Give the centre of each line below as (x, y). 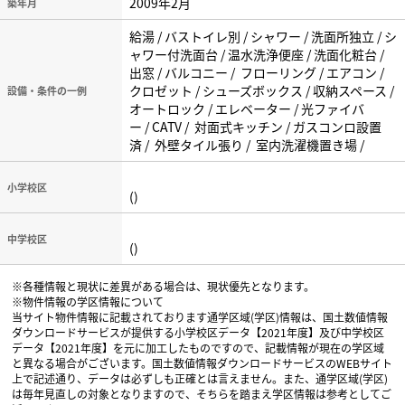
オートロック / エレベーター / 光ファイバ (247, 108)
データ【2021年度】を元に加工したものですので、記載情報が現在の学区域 (198, 348)
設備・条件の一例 (47, 90)
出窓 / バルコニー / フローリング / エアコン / (258, 72)
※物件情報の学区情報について (88, 301)
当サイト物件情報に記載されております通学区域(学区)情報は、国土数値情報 (200, 317)
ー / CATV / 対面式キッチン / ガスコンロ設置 (255, 127)
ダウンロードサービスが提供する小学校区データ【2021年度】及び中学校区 (198, 332)
